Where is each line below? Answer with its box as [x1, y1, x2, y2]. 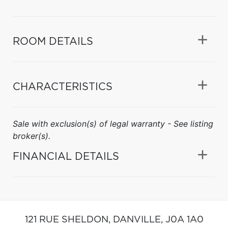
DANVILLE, [112, 215, 165, 224]
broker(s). [13, 130, 50, 141]
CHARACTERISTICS [13, 81, 112, 92]
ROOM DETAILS [13, 36, 93, 47]
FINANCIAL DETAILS [13, 151, 119, 162]
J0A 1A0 [165, 215, 204, 224]
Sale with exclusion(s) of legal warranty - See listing [13, 118, 213, 129]
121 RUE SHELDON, [24, 215, 113, 224]
